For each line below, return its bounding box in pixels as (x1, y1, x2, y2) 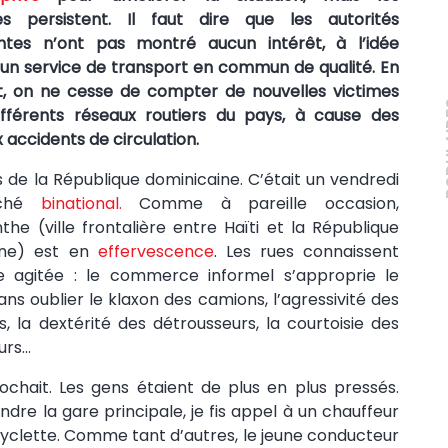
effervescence (97, 239, 214, 263)
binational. (40, 191, 122, 215)
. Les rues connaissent (213, 239, 399, 263)
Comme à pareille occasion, (121, 191, 399, 215)
